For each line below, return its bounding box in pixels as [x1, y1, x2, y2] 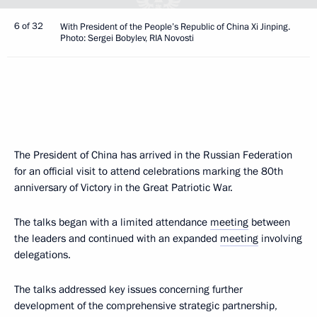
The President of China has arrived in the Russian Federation [14, 148, 292, 162]
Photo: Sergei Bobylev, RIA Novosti [60, 32, 194, 45]
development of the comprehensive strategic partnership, [14, 299, 277, 313]
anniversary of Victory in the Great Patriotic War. [14, 180, 233, 195]
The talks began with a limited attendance [14, 215, 210, 229]
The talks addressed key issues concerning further [14, 282, 243, 296]
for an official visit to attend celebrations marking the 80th [14, 164, 283, 178]
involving [258, 231, 302, 246]
